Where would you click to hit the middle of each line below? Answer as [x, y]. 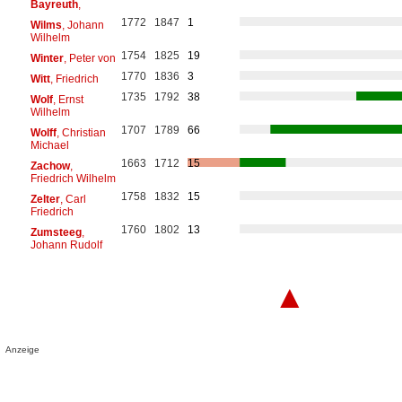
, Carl [73, 199]
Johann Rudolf [66, 245]
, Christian [81, 132]
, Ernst [68, 99]
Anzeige [23, 349]
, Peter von [89, 58]
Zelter [45, 199]
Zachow [50, 166]
